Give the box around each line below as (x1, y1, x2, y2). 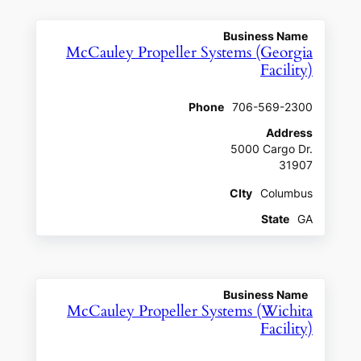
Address (266, 127, 313, 140)
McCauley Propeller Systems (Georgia (66, 42, 313, 63)
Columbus (260, 187, 313, 201)
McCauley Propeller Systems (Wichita (67, 301, 313, 322)
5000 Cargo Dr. (230, 143, 313, 156)
